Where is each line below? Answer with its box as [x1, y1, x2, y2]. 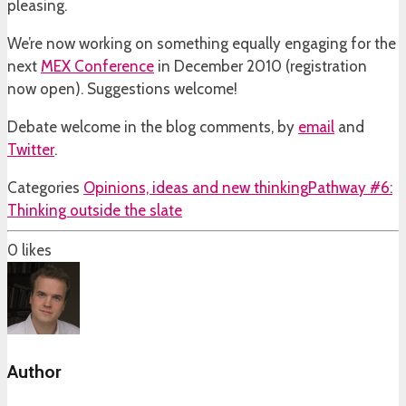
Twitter [7, 140, 54, 159]
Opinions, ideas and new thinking [83, 179, 308, 198]
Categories [7, 179, 80, 198]
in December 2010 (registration [154, 57, 367, 76]
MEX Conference [41, 57, 154, 76]
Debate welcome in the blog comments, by [7, 118, 298, 137]
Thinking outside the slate [7, 201, 182, 220]
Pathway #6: [308, 179, 392, 198]
